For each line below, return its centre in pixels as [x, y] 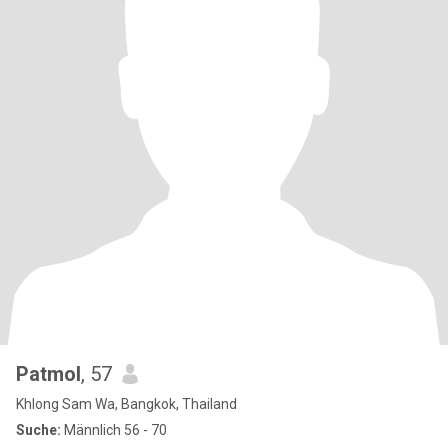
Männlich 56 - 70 [114, 430]
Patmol [48, 374]
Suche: [38, 430]
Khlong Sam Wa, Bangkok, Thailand [126, 404]
